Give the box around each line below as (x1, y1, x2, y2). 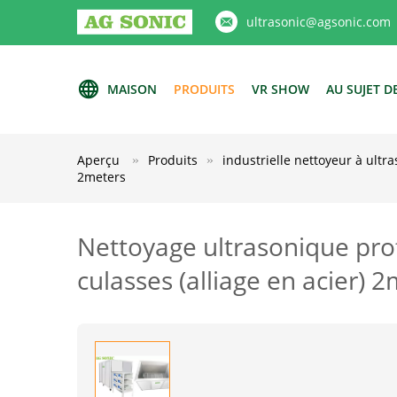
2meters (77, 168, 126, 185)
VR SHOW (252, 81, 309, 97)
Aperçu (77, 152, 120, 168)
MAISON (107, 81, 157, 97)
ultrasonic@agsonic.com (246, 13, 391, 30)
